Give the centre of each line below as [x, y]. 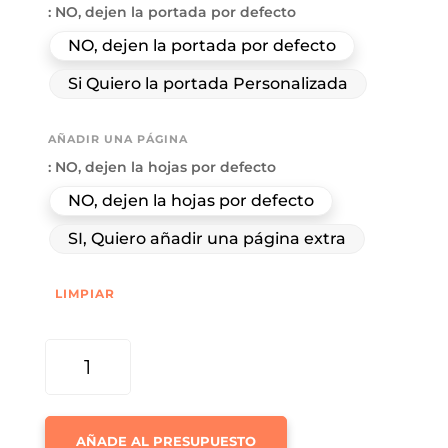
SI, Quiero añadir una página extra [206, 239]
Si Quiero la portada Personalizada [207, 84]
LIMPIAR [84, 294]
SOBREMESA [84, 349]
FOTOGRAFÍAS [90, 418]
